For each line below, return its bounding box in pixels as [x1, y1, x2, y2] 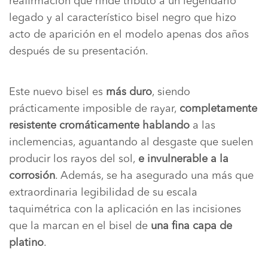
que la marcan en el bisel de [9, 220, 151, 232]
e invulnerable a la [138, 153, 229, 165]
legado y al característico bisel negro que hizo [9, 12, 236, 23]
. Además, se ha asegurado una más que [55, 170, 254, 181]
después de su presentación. [9, 45, 148, 57]
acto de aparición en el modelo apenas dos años [9, 29, 249, 40]
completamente [179, 103, 257, 114]
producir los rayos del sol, [9, 153, 138, 165]
